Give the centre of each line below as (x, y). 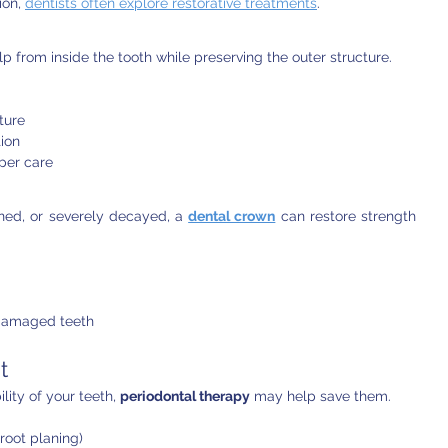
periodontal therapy (185, 396)
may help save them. (320, 396)
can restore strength (346, 216)
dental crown (232, 216)
